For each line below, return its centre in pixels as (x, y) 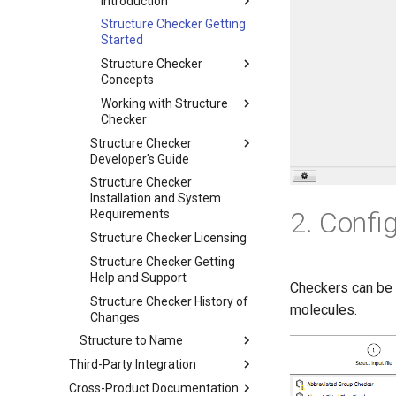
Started (122, 40)
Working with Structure (164, 103)
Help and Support (138, 277)
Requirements (130, 214)
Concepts (127, 80)
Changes (115, 317)
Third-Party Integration (133, 364)
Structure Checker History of (169, 301)
